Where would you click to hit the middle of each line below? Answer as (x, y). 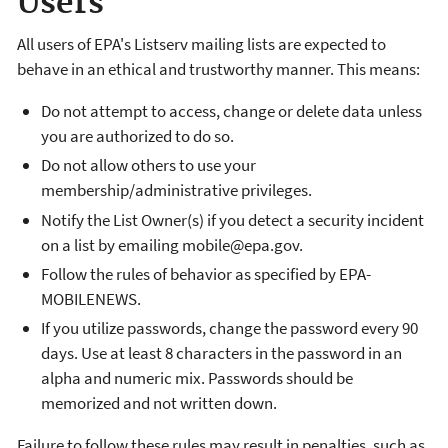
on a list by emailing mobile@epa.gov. (172, 244)
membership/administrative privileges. (176, 190)
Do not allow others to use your (148, 165)
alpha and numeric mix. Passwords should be (197, 378)
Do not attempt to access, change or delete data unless (231, 111)
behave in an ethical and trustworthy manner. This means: (218, 69)
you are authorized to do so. (137, 136)
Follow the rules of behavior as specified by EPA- (206, 273)
